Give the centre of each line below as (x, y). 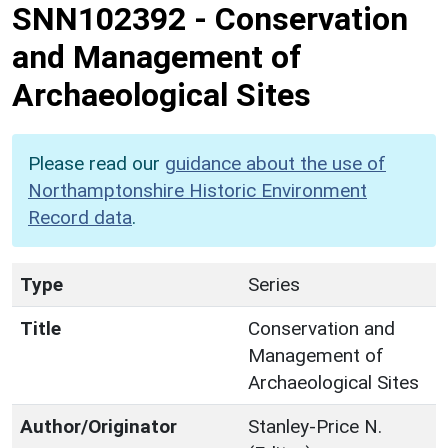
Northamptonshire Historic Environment (197, 190)
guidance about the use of (275, 163)
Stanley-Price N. (315, 426)
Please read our (96, 163)
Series (274, 284)
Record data (80, 217)
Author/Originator (98, 426)
